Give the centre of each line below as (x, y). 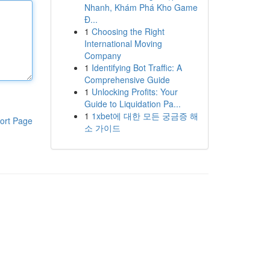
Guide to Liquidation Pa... (132, 104)
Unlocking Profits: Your (134, 92)
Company (102, 55)
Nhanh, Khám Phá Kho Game (141, 7)
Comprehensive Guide (127, 80)
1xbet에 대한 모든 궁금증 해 (145, 116)
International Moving (123, 43)
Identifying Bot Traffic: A (137, 67)
